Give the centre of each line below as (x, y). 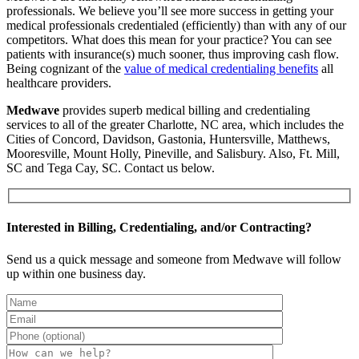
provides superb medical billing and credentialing (185, 110)
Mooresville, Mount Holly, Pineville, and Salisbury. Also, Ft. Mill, (173, 153)
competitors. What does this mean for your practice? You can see (169, 39)
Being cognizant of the (65, 68)
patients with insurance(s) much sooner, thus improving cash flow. (173, 54)
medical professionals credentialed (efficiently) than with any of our (176, 25)
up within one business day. (76, 273)
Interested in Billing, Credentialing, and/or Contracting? (159, 228)
